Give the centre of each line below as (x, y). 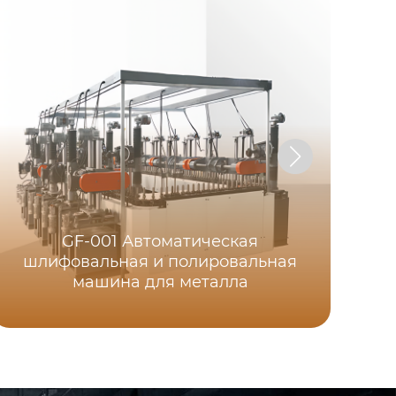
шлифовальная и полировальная (160, 262)
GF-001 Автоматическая (160, 242)
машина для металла (160, 282)
